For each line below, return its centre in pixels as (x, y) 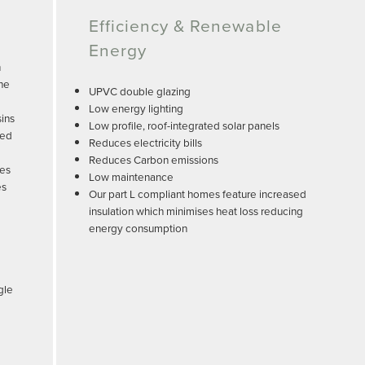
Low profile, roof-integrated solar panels (184, 125)
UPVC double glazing (139, 91)
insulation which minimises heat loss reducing (196, 211)
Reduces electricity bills (145, 143)
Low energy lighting (136, 108)
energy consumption (138, 228)
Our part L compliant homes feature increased (197, 194)
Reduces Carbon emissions (153, 160)
